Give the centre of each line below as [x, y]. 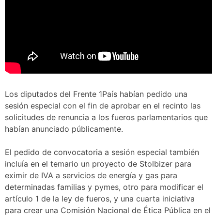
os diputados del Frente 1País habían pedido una [98, 94]
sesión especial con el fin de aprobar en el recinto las [103, 106]
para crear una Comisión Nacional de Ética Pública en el [108, 210]
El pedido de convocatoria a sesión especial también [102, 152]
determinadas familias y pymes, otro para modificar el [104, 187]
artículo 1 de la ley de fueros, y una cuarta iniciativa [100, 199]
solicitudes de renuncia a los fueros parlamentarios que [106, 117]
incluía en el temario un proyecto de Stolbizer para [98, 164]
